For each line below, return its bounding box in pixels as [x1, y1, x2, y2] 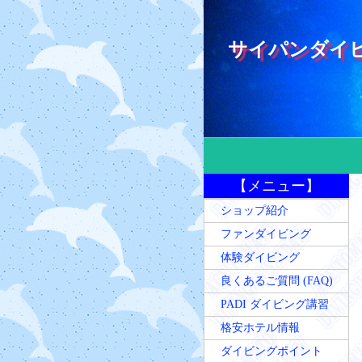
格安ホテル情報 [221, 322, 300, 334]
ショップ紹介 [221, 204, 288, 217]
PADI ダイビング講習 [221, 298, 329, 310]
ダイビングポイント [221, 345, 322, 357]
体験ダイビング [221, 251, 300, 263]
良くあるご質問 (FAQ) [221, 275, 333, 287]
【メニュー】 [233, 178, 320, 194]
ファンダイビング [221, 228, 311, 240]
